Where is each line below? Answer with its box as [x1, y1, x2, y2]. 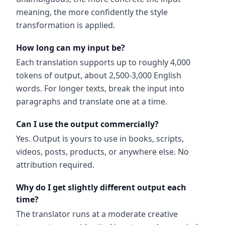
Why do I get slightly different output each [16, 182, 186, 193]
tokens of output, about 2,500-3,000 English [16, 70, 181, 81]
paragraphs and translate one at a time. [16, 96, 167, 107]
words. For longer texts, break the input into [16, 83, 184, 94]
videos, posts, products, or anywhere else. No [16, 146, 189, 157]
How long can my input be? [16, 42, 125, 53]
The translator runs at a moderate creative [16, 208, 178, 219]
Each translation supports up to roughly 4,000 [16, 57, 190, 68]
